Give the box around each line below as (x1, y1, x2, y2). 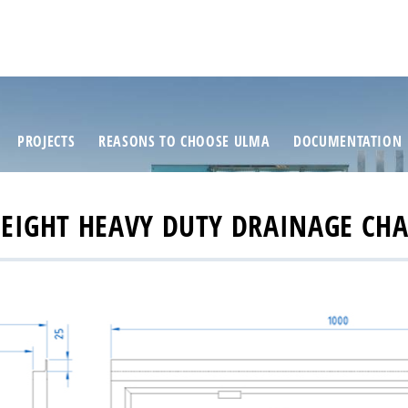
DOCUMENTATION (293, 131, 403, 152)
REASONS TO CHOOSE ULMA (98, 131, 270, 152)
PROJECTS (17, 131, 76, 152)
